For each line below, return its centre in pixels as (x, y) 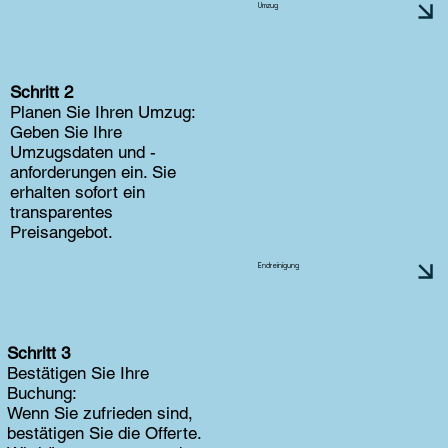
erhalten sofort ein (77, 191)
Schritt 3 (38, 352)
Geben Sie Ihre (65, 131)
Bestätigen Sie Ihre (78, 372)
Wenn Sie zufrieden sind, (100, 412)
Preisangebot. (61, 231)
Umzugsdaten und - (82, 151)
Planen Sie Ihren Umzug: (102, 111)
